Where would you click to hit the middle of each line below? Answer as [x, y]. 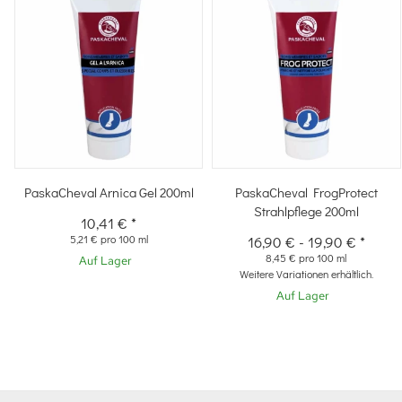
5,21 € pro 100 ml [109, 238]
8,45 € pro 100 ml [306, 257]
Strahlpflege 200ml [306, 210]
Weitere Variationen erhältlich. [306, 273]
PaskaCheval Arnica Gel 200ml [109, 192]
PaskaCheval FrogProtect [306, 192]
